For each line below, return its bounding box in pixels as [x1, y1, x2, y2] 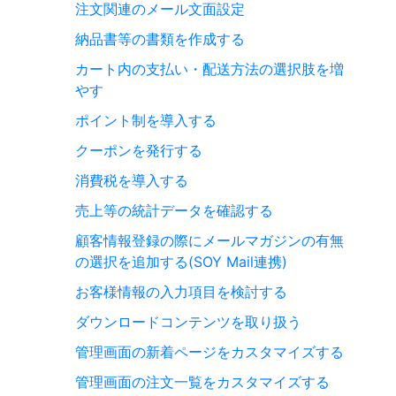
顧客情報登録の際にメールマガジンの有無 [75, 231, 344, 249]
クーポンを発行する [75, 141, 202, 159]
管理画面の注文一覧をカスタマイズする [75, 372, 330, 391]
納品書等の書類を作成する [75, 29, 245, 48]
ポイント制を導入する [75, 110, 217, 129]
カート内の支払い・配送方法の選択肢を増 [75, 59, 344, 78]
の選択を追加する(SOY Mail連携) [75, 252, 287, 270]
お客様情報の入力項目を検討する [75, 282, 287, 301]
